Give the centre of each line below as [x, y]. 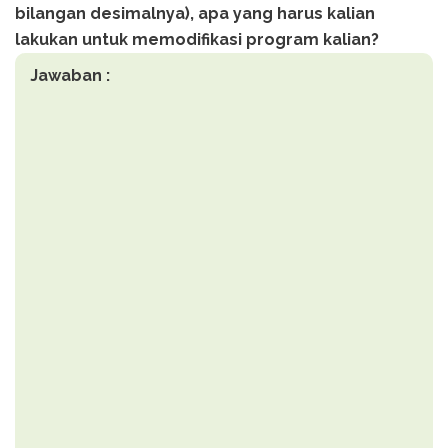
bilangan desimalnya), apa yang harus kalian [195, 13]
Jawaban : [70, 75]
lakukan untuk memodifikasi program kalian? [197, 39]
